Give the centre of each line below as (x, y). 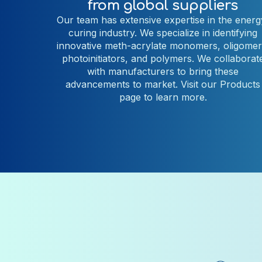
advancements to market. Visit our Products (163, 84)
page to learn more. (163, 97)
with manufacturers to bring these (163, 71)
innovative (80, 45)
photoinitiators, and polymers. (129, 58)
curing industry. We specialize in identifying (163, 32)
